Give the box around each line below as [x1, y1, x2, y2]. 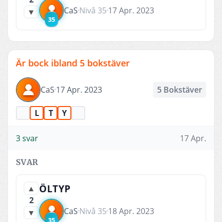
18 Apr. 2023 [108, 205, 154, 217]
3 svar [16, 132, 38, 144]
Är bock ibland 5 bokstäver [16, 56, 130, 69]
